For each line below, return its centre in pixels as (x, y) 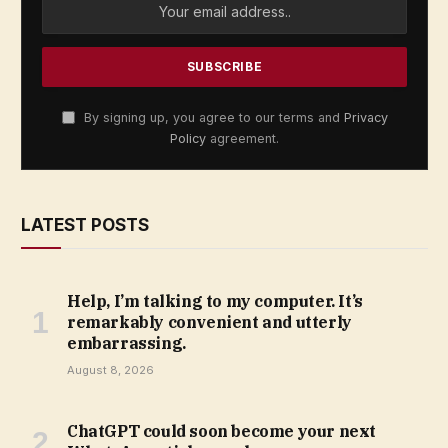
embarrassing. (126, 342)
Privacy (365, 117)
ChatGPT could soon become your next (222, 430)
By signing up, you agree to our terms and (211, 117)
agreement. (242, 138)
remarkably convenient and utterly (209, 321)
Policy (188, 138)
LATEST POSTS (85, 224)
